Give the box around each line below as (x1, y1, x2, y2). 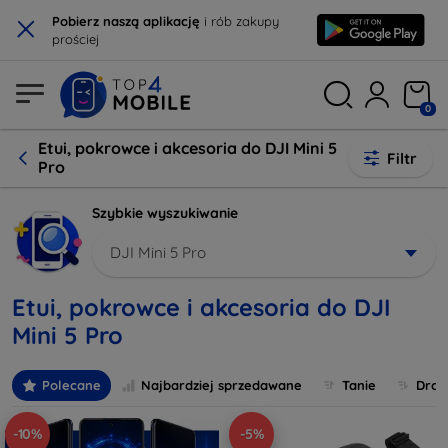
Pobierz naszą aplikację (52, 13, 200, 29)
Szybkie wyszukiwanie (92, 204, 238, 222)
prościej (52, 31, 100, 47)
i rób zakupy (200, 13, 279, 29)
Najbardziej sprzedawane (141, 377, 302, 394)
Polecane (42, 377, 101, 394)
